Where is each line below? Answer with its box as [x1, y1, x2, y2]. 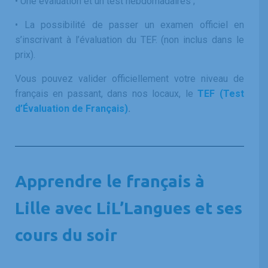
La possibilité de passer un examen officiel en [18, 19, 244, 31]
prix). [15, 48, 35, 60]
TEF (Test [197, 87, 244, 99]
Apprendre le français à [15, 171, 205, 190]
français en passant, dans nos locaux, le [15, 87, 197, 99]
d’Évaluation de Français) [15, 102, 128, 114]
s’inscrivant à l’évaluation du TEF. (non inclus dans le [15, 33, 244, 45]
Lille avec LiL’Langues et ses [15, 198, 242, 217]
